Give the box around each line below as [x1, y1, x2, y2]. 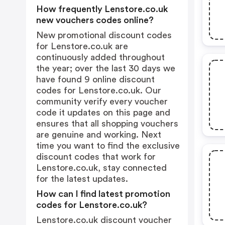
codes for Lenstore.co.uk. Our [36, 86, 161, 95]
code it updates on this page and [36, 108, 170, 117]
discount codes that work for [36, 152, 156, 161]
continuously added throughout [36, 53, 165, 62]
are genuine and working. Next [36, 130, 161, 139]
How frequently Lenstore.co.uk [36, 5, 168, 14]
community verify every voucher [36, 97, 168, 106]
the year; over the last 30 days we [36, 64, 175, 73]
